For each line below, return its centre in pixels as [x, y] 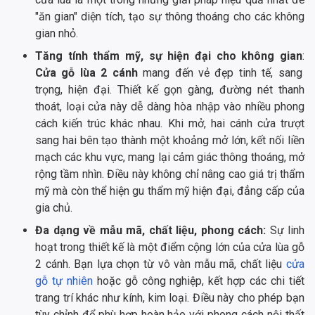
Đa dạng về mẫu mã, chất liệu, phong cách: [150, 231]
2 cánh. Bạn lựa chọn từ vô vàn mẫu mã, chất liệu [161, 264]
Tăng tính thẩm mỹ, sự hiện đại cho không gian [169, 56]
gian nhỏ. [57, 34]
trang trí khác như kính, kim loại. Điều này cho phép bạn [170, 298]
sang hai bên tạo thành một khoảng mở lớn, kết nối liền [170, 141]
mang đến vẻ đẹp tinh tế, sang [220, 73]
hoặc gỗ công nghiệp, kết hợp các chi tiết [199, 281]
